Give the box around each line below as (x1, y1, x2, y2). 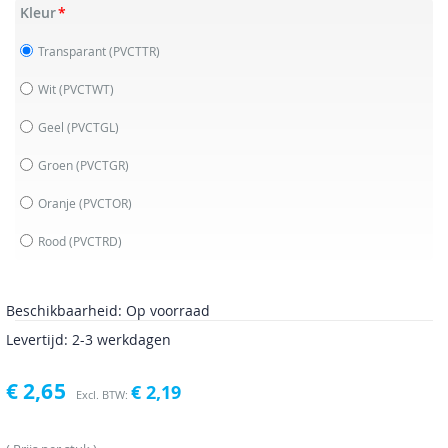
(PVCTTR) (108, 42, 160, 59)
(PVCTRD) (68, 232, 122, 249)
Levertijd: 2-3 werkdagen (6, 329, 171, 349)
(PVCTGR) (75, 156, 129, 173)
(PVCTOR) (78, 194, 132, 211)
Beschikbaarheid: (6, 300, 122, 320)
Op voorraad (126, 300, 210, 320)
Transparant (37, 42, 109, 59)
